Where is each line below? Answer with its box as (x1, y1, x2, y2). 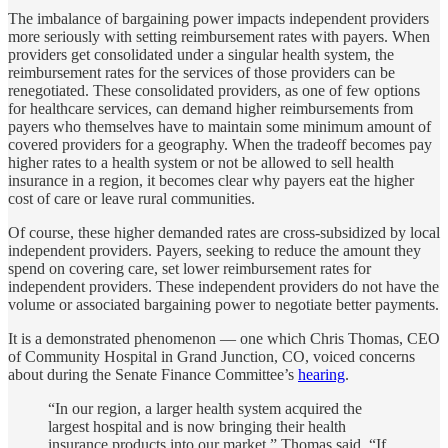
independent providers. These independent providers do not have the (8, 278, 439, 296)
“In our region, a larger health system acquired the (48, 400, 362, 418)
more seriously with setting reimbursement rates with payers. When (8, 28, 430, 46)
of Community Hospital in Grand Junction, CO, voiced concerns (8, 348, 415, 366)
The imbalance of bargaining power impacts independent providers (8, 10, 429, 28)
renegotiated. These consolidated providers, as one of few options (8, 82, 420, 100)
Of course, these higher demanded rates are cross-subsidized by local (8, 224, 440, 242)
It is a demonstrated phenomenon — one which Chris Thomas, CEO (8, 330, 440, 348)
